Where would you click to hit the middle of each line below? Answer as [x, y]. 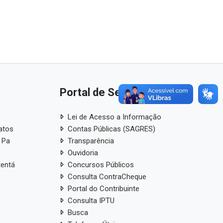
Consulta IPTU [91, 200]
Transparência [91, 141]
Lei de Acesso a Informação [114, 117]
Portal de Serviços [105, 92]
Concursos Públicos [101, 165]
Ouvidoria [83, 153]
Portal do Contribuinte [103, 188]
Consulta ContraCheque [107, 176]
